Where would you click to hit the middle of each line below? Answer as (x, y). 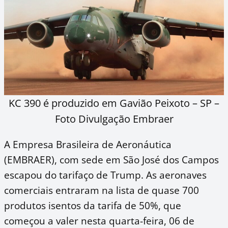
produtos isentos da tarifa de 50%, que (93, 205)
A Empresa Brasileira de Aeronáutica (88, 144)
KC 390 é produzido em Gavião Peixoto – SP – (114, 103)
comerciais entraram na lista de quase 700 (102, 190)
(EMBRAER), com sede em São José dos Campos (111, 159)
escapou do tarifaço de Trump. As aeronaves (105, 175)
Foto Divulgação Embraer (114, 119)
